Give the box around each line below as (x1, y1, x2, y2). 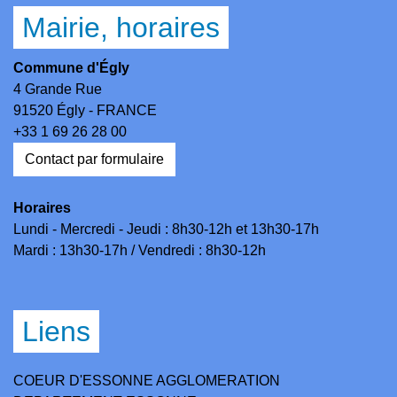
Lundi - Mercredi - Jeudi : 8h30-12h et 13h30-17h (13, 221, 319, 237)
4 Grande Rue (13, 81, 102, 97)
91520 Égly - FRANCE (13, 102, 157, 118)
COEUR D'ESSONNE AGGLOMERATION (13, 372, 280, 388)
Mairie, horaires (22, 11, 220, 43)
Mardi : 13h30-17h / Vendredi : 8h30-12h (13, 242, 266, 258)
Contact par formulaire (25, 151, 164, 167)
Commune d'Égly (13, 59, 129, 75)
